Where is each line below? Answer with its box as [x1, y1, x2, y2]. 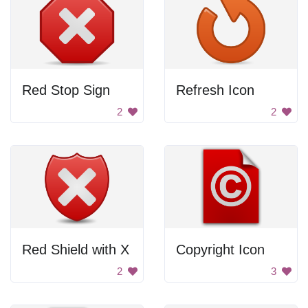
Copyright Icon [176, 242, 265, 257]
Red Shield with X [22, 242, 129, 257]
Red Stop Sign [22, 82, 110, 98]
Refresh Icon [176, 82, 254, 98]
